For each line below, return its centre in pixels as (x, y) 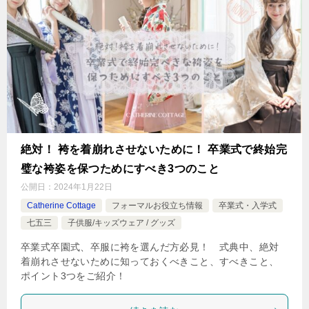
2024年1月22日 (83, 187)
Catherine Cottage (61, 206)
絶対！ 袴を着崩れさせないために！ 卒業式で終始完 (154, 149)
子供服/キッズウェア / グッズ (121, 223)
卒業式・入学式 (248, 206)
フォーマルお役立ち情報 (157, 206)
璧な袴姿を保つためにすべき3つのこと (120, 169)
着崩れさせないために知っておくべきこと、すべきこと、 (150, 261)
